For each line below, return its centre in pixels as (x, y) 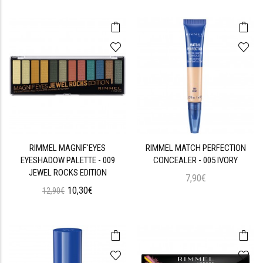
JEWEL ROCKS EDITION (68, 173)
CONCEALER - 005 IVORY (195, 160)
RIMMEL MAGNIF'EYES (68, 148)
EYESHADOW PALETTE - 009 (68, 160)
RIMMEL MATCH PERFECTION (195, 148)
